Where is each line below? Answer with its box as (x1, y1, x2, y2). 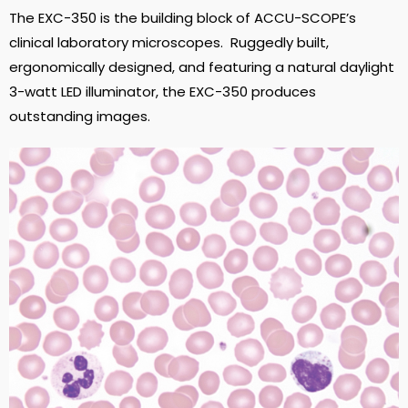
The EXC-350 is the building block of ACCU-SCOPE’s (9, 8, 356, 28)
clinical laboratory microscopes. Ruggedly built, (9, 33, 329, 53)
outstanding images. (9, 107, 150, 127)
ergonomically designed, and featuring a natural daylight (9, 57, 394, 77)
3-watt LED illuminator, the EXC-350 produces (9, 82, 316, 102)
